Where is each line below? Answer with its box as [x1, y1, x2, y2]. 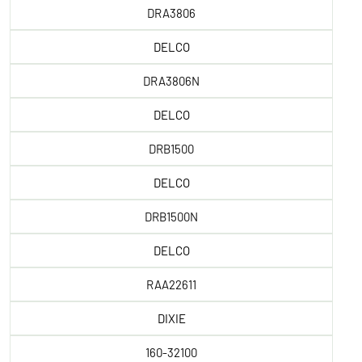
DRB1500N [145, 209, 198, 224]
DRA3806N [143, 74, 200, 88]
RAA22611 [146, 277, 196, 292]
